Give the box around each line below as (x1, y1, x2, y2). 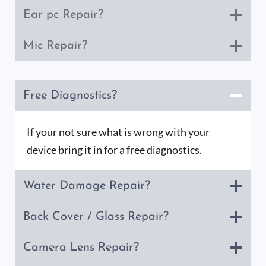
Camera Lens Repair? (23, 242, 139, 254)
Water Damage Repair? (23, 180, 150, 192)
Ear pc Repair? (23, 9, 103, 21)
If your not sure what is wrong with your (27, 125, 210, 139)
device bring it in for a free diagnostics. (27, 143, 202, 157)
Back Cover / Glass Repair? (23, 211, 169, 223)
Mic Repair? (23, 40, 87, 52)
